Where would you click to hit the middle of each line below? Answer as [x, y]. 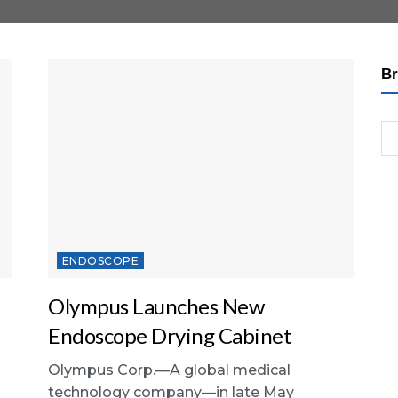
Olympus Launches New [156, 306]
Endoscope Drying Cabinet [170, 335]
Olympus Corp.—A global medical [169, 370]
